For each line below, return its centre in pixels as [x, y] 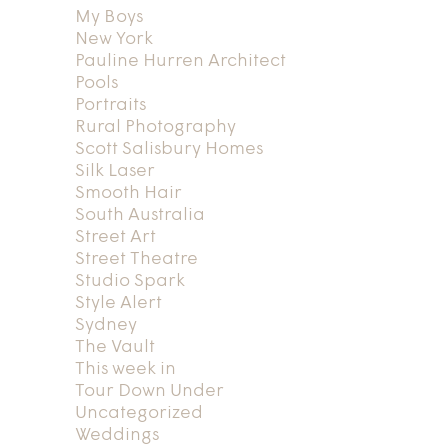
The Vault [114, 347]
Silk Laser [114, 171]
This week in [125, 369]
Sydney [105, 325]
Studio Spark [129, 281]
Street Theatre [136, 259]
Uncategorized [138, 413]
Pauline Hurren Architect [180, 61]
